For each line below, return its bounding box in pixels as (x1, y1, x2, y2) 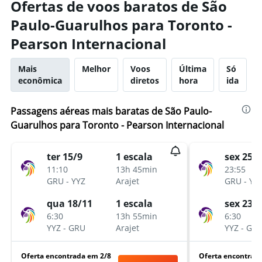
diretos (130, 75, 159, 86)
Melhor (82, 63, 111, 74)
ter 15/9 (47, 150, 82, 163)
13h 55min (116, 211, 157, 222)
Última (179, 63, 206, 74)
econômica (18, 75, 62, 86)
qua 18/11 (47, 197, 92, 210)
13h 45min (116, 164, 157, 175)
